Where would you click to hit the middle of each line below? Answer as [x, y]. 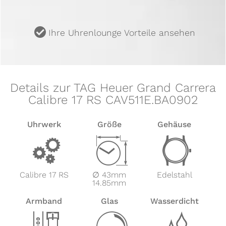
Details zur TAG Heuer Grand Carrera [113, 88]
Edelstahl [174, 175]
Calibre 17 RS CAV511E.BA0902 [113, 100]
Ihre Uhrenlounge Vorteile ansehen [122, 33]
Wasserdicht [174, 201]
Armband [44, 201]
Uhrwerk [44, 125]
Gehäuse [175, 125]
